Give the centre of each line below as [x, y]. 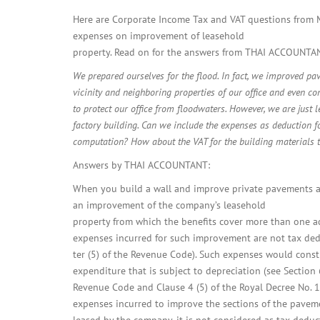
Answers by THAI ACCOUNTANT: [141, 165]
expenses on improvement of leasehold [159, 36]
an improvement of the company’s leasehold [169, 205]
